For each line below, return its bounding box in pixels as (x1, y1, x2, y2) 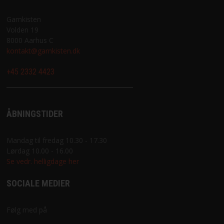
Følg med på (6, 205, 47, 215)
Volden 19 (6, 25, 38, 35)
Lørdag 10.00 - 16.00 (6, 146, 73, 156)
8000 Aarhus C (6, 35, 53, 45)
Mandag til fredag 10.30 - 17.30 (6, 135, 107, 145)
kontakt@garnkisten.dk (6, 46, 80, 56)
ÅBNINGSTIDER (6, 108, 63, 119)
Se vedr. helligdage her (6, 156, 79, 166)
